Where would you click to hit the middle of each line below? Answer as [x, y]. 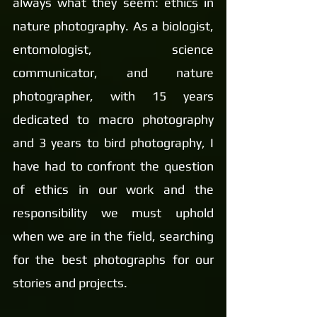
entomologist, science [113, 49]
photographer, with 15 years [113, 96]
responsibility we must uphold [113, 213]
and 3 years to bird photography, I [113, 143]
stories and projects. [70, 283]
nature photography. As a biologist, [113, 26]
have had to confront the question [113, 166]
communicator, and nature [113, 73]
